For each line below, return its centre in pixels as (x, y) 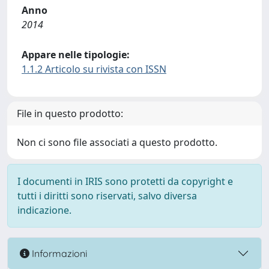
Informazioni (58, 253)
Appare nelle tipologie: (76, 55)
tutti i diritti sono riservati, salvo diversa (107, 196)
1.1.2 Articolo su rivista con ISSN (94, 69)
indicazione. (44, 210)
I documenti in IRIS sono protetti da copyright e (125, 181)
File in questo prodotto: (70, 113)
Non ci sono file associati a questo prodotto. (117, 142)
